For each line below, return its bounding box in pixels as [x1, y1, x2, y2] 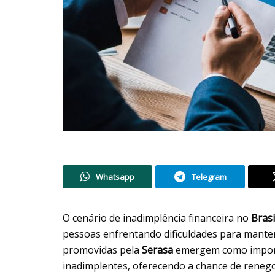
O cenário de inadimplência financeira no [63, 211, 251, 225]
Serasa [142, 242, 176, 257]
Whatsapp [96, 171, 134, 182]
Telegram [191, 171, 227, 182]
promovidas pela [63, 242, 142, 257]
